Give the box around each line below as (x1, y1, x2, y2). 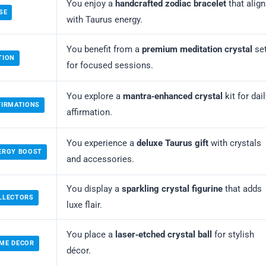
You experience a (66, 138, 137, 149)
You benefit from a (66, 44, 142, 55)
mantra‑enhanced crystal (123, 91, 223, 102)
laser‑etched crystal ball (115, 229, 212, 240)
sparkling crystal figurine (122, 183, 223, 195)
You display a (66, 183, 122, 195)
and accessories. (66, 154, 134, 165)
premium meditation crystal (142, 44, 252, 55)
